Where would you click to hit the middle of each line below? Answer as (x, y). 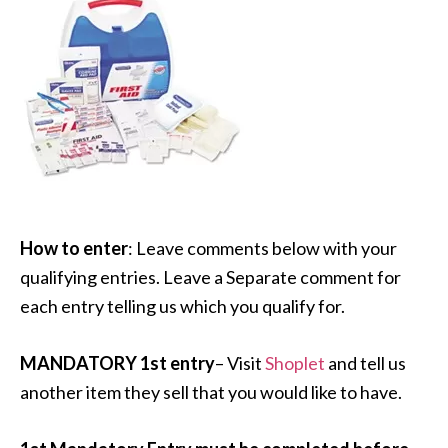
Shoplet (295, 363)
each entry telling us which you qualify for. (182, 306)
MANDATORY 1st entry (117, 363)
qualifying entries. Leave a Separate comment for (210, 277)
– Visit (240, 363)
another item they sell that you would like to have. (211, 392)
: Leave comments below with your (262, 248)
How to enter (74, 248)
